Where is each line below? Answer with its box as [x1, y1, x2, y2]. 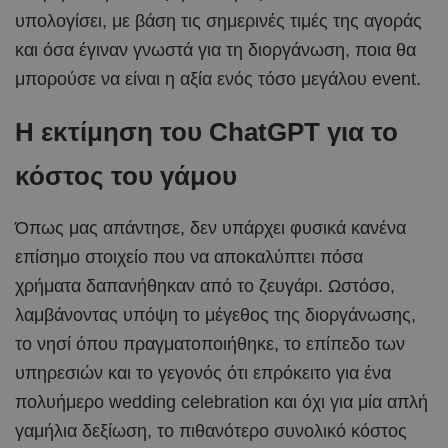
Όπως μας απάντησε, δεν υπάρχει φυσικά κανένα [15, 217, 406, 238]
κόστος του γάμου [15, 160, 237, 191]
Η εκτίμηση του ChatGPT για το [15, 116, 398, 147]
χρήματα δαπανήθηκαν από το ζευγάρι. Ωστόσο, [15, 275, 395, 296]
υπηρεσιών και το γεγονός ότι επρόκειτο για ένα [15, 362, 391, 383]
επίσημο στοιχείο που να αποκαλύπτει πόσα [15, 246, 363, 267]
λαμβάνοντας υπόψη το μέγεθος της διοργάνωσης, [15, 304, 416, 325]
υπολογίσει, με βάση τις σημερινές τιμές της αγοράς [15, 10, 422, 31]
